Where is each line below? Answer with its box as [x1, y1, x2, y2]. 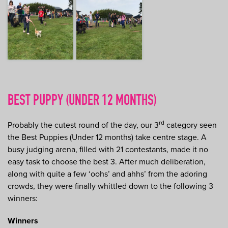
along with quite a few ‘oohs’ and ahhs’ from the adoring [8, 169, 207, 180]
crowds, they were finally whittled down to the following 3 [8, 181, 213, 192]
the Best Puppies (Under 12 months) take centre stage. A [8, 132, 207, 143]
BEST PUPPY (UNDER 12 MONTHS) [8, 94, 157, 109]
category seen [164, 120, 217, 131]
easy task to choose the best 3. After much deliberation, [8, 157, 206, 167]
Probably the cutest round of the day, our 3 [8, 120, 159, 131]
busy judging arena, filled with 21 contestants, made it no [8, 145, 208, 155]
